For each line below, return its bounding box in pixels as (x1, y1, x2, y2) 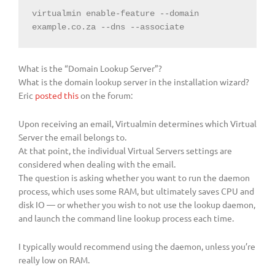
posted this (35, 89, 79, 101)
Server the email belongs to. (18, 131, 126, 142)
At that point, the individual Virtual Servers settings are (18, 144, 232, 156)
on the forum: (79, 89, 133, 101)
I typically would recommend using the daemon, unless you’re (18, 240, 255, 252)
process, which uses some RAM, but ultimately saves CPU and (18, 185, 254, 196)
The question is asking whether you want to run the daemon (18, 171, 250, 183)
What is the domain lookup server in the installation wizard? (18, 76, 249, 87)
